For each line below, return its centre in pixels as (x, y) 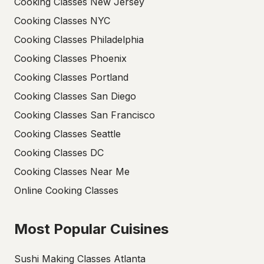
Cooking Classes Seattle (67, 134)
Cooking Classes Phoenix (70, 58)
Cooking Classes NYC (62, 21)
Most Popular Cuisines (91, 229)
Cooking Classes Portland (71, 77)
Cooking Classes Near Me (72, 171)
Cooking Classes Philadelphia (79, 39)
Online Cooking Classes (66, 190)
